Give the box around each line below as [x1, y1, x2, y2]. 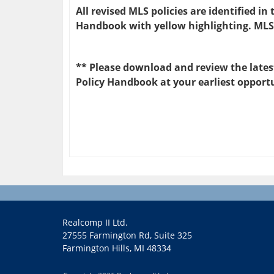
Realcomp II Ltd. [62, 217, 128, 229]
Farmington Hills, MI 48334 [62, 242, 171, 254]
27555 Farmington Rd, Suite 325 [62, 229, 192, 242]
